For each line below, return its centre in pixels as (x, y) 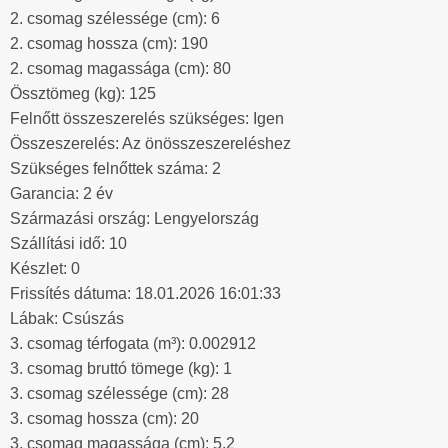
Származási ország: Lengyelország (134, 219)
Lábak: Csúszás (67, 319)
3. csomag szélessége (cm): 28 (119, 394)
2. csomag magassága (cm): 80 (120, 69)
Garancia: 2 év (61, 194)
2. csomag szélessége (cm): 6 (115, 19)
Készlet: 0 (45, 269)
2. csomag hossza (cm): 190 (109, 44)
